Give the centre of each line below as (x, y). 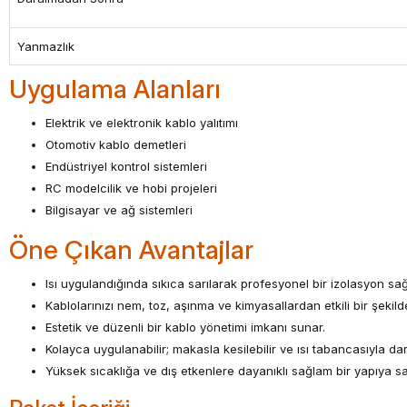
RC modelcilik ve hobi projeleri (131, 188)
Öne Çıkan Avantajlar (131, 250)
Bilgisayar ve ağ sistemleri (119, 210)
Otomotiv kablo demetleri (116, 144)
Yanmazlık (46, 46)
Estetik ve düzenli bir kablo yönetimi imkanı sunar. (185, 327)
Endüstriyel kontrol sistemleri (126, 166)
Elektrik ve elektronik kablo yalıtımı (142, 123)
